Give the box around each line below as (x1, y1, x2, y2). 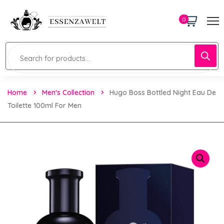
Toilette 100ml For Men (7, 100, 81, 110)
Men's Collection (42, 87, 94, 97)
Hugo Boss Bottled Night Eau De (109, 87, 216, 97)
